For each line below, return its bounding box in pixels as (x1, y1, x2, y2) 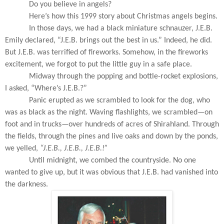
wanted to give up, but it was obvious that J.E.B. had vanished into (5, 168, 218, 176)
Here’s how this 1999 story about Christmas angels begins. (29, 12, 217, 20)
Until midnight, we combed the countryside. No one (29, 156, 196, 164)
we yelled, (5, 144, 40, 152)
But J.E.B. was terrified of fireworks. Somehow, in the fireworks (5, 48, 208, 56)
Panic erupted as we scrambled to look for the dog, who (29, 96, 210, 104)
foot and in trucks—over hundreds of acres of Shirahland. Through (5, 120, 219, 128)
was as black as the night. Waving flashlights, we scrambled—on (5, 108, 212, 116)
